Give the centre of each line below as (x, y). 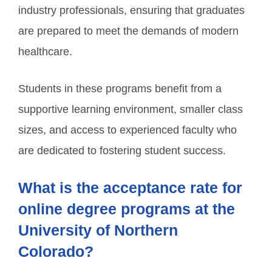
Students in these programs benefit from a (120, 89)
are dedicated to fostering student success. (122, 151)
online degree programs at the (127, 209)
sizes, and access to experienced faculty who (127, 130)
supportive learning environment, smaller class (131, 109)
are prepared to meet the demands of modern (128, 31)
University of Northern (98, 230)
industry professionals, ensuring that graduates (131, 10)
